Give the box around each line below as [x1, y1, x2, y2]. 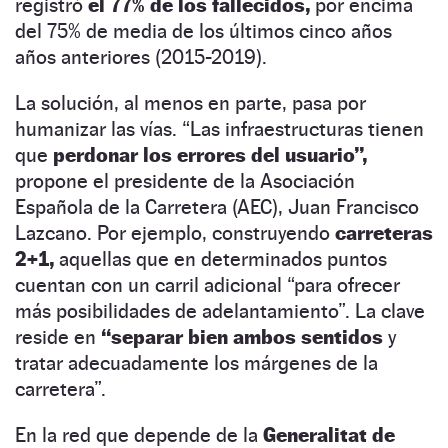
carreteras [335, 220, 433, 245]
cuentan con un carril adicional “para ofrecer [15, 272, 400, 297]
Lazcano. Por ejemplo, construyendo [15, 220, 335, 245]
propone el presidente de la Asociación [15, 168, 355, 193]
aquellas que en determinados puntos [54, 246, 387, 271]
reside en [15, 324, 101, 349]
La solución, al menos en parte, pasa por [15, 90, 366, 115]
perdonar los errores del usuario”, [53, 142, 367, 167]
